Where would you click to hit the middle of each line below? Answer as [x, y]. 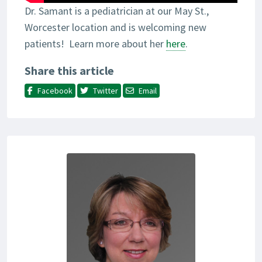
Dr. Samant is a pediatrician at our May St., [117, 11]
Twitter [106, 91]
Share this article [69, 71]
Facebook [55, 91]
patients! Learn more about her [95, 44]
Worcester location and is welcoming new [116, 27]
